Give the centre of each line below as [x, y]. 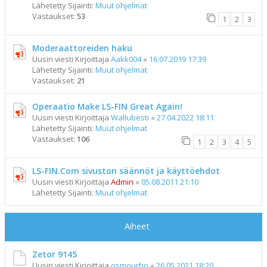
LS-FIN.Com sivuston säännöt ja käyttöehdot [126, 171]
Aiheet [137, 226]
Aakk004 [126, 59]
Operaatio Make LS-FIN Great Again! [107, 106]
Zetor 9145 [55, 254]
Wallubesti [130, 117]
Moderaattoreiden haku [82, 48]
